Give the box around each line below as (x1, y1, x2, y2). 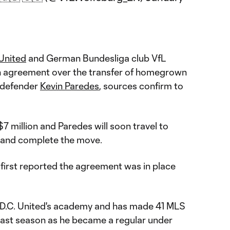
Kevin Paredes (40, 80, 99, 91)
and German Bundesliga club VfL (26, 52, 166, 64)
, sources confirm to (99, 80, 183, 91)
